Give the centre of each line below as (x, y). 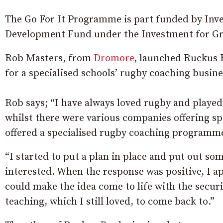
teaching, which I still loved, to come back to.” (110, 202)
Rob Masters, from (49, 59)
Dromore (114, 59)
